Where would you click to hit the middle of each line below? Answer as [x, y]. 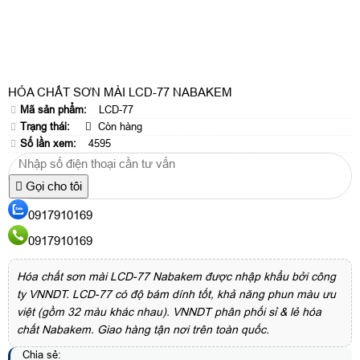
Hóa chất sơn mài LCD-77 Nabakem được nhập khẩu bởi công [176, 277]
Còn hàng [119, 127]
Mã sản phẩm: [53, 110]
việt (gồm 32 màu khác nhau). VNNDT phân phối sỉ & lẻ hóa [169, 312]
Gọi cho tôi [52, 186]
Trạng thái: [45, 127]
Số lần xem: [48, 144]
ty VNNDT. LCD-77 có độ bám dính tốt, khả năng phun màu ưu [176, 295]
